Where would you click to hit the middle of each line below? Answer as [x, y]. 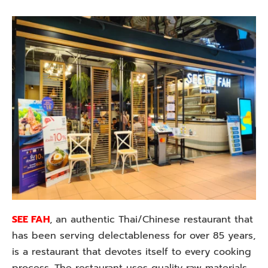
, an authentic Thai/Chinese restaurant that [151, 219]
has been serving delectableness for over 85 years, [134, 235]
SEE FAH [31, 219]
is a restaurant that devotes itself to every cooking [132, 252]
